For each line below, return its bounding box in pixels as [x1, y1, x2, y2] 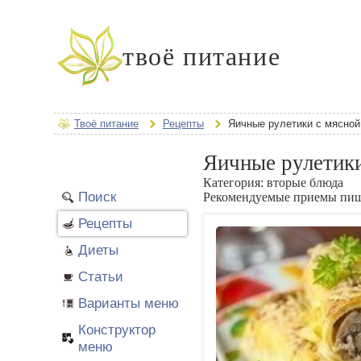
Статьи [78, 268, 123, 284]
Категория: [203, 176, 267, 189]
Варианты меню [78, 295, 179, 311]
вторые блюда [267, 176, 343, 189]
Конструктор [78, 322, 156, 338]
